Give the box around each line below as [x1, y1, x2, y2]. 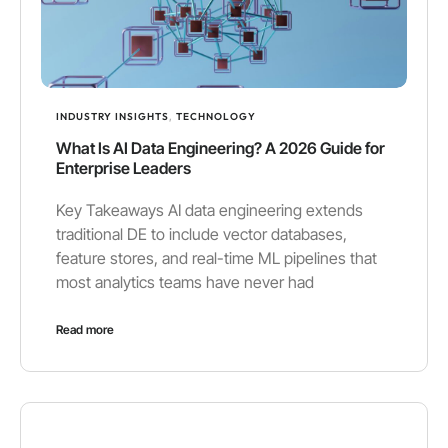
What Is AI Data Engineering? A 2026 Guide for [56, 137, 385, 158]
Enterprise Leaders [56, 157, 191, 178]
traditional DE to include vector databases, [56, 223, 347, 244]
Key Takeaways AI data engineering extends [56, 199, 363, 220]
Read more [56, 321, 114, 337]
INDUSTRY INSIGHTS [56, 109, 169, 123]
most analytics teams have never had [56, 271, 314, 292]
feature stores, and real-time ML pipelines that [56, 247, 377, 268]
